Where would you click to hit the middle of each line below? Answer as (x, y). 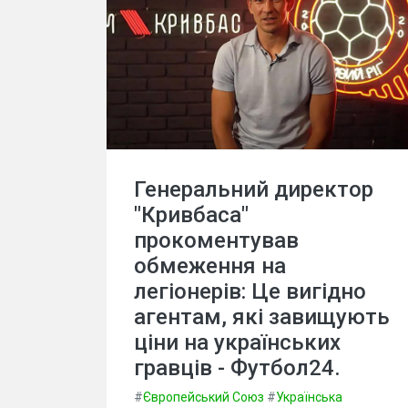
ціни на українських (237, 343)
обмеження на (210, 266)
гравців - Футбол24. (237, 368)
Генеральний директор (254, 190)
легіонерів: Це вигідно (250, 292)
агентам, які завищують (262, 317)
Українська (309, 398)
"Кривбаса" (191, 215)
